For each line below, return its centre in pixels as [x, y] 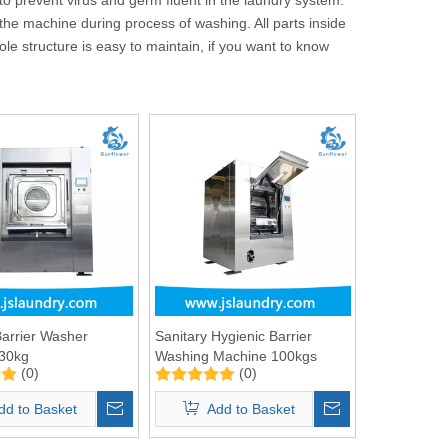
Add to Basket [250, 408]
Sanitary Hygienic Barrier [233, 335]
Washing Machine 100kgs [235, 355]
